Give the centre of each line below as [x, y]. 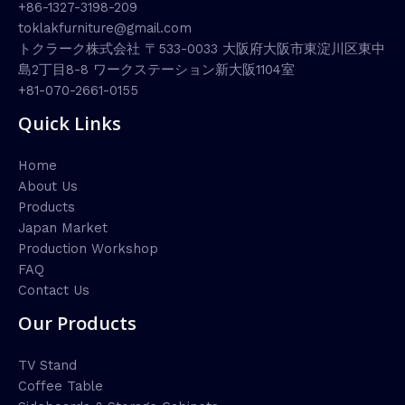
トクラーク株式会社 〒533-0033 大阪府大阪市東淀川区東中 [202, 48]
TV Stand [47, 366]
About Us [48, 186]
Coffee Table [61, 386]
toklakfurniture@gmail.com [105, 28]
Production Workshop [88, 249]
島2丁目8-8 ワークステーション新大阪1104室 [156, 69]
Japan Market [63, 228]
